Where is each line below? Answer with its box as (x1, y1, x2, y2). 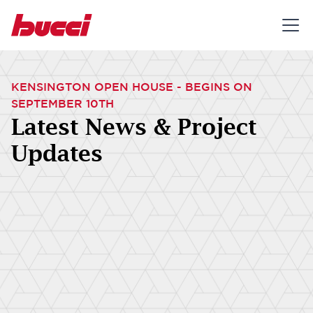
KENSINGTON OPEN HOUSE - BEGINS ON (11, 80, 252, 93)
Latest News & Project (11, 113, 256, 140)
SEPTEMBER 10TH (11, 97, 114, 110)
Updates (11, 140, 103, 166)
